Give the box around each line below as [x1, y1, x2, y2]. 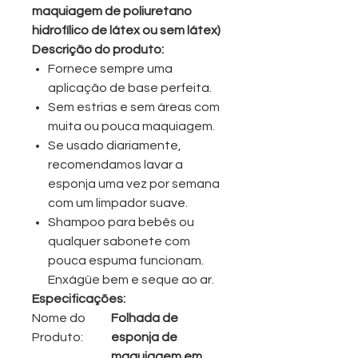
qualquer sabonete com [48, 235, 190, 249]
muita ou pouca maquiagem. [48, 120, 215, 133]
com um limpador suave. [48, 197, 188, 210]
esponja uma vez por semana [48, 177, 220, 191]
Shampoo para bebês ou [48, 216, 194, 229]
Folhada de [111, 312, 178, 325]
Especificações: [32, 292, 125, 306]
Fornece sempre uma [48, 62, 173, 76]
